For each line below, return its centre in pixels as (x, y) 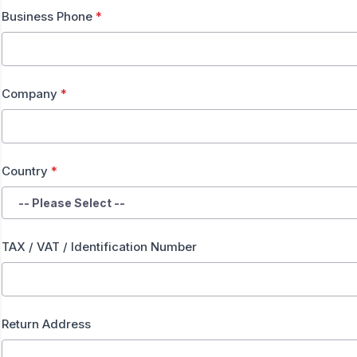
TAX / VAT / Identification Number (99, 247)
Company (31, 94)
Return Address (46, 324)
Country (26, 171)
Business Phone (49, 16)
